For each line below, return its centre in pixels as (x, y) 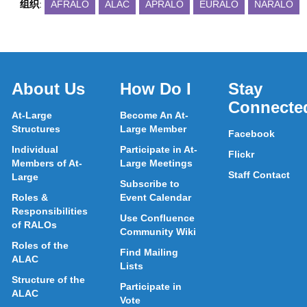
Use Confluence (157, 218)
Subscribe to (150, 184)
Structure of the (48, 280)
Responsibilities (50, 211)
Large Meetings (156, 163)
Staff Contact (259, 175)
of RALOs (34, 225)
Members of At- (47, 163)
